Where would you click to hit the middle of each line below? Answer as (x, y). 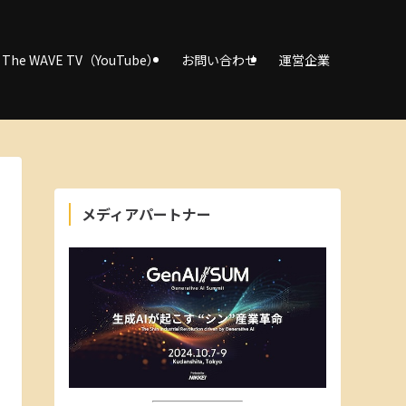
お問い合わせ (219, 60)
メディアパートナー (146, 214)
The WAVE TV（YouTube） (81, 60)
